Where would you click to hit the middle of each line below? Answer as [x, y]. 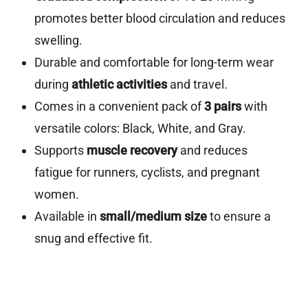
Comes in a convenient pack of [119, 107]
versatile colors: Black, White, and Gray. [140, 129]
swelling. [58, 41]
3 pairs [222, 107]
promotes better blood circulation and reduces [159, 19]
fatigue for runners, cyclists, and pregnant [147, 173]
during [53, 85]
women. [56, 195]
